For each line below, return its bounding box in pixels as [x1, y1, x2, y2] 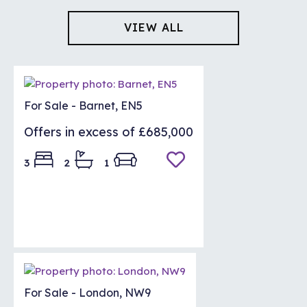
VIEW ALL [123, 20, 184, 34]
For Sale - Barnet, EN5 [24, 98, 143, 112]
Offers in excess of [24, 123, 135, 140]
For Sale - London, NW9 [24, 286, 151, 300]
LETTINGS [121, 51, 186, 65]
